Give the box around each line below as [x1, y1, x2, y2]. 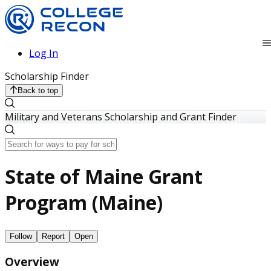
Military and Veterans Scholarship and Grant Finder [5, 109, 237, 123]
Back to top [18, 85, 58, 95]
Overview [5, 253, 59, 269]
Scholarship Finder [5, 69, 89, 83]
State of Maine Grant [5, 163, 203, 190]
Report [42, 231, 65, 241]
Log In [29, 46, 58, 60]
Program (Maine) [5, 189, 163, 216]
